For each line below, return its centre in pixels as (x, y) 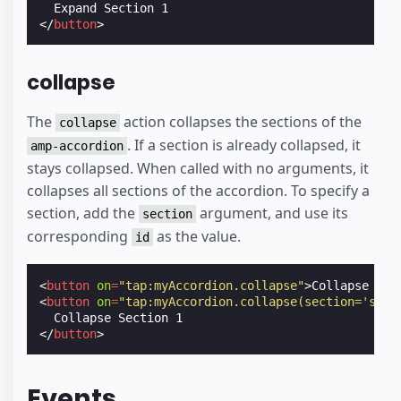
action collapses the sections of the (241, 121)
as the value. (197, 236)
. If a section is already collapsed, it (244, 145)
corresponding (79, 236)
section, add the (83, 213)
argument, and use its (272, 213)
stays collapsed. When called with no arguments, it (198, 168)
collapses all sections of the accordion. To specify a (198, 190)
